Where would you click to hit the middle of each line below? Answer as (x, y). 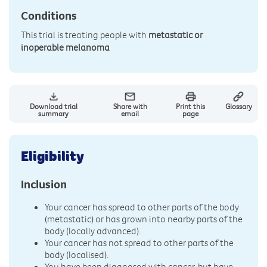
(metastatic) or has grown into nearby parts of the (144, 219)
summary (54, 114)
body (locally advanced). (93, 231)
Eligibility (52, 156)
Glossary (238, 106)
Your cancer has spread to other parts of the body (142, 207)
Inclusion (44, 184)
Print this (191, 106)
